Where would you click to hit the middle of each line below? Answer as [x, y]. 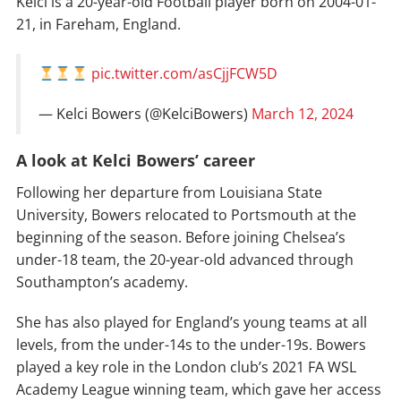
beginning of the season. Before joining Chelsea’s [181, 238]
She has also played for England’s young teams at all [192, 323]
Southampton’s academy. [102, 282]
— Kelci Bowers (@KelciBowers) [145, 114]
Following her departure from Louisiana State [169, 193]
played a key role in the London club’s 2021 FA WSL [186, 367]
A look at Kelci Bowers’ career [136, 161]
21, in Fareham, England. [98, 25]
